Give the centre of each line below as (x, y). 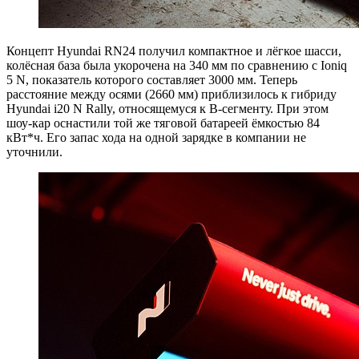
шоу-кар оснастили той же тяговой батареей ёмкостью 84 (163, 123)
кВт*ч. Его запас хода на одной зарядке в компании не (156, 137)
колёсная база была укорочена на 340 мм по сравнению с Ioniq (177, 65)
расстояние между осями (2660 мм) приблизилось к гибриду (171, 94)
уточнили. (34, 151)
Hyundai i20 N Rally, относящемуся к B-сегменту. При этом (167, 108)
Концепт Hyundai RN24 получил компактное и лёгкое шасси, (174, 50)
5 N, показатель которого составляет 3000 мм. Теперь (152, 79)
